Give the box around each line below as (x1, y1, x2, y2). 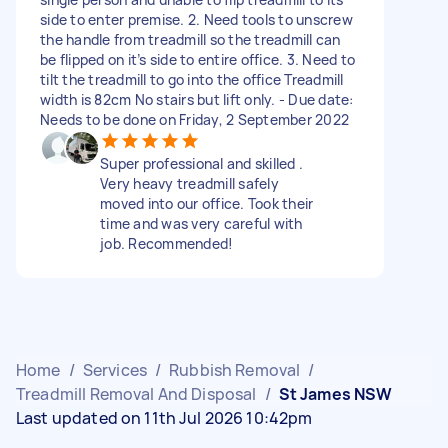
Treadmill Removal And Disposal (16, 382, 257, 405)
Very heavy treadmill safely (100, 173, 279, 193)
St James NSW (278, 382, 393, 405)
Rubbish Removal (169, 358, 301, 381)
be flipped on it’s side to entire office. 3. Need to (40, 49, 355, 69)
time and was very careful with (100, 213, 303, 233)
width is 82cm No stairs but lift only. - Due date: (40, 89, 354, 109)
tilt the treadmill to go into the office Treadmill (40, 69, 344, 89)
